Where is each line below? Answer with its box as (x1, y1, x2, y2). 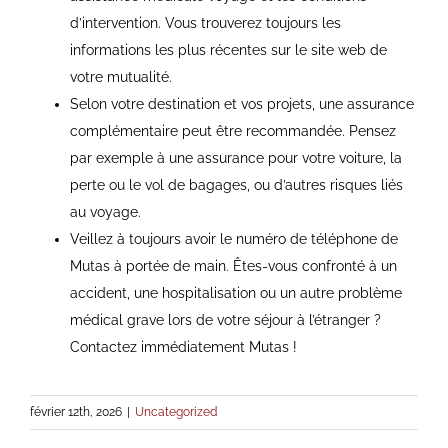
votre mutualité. (69, 69, 172, 86)
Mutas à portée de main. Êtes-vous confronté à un (69, 258, 397, 275)
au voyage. (69, 204, 141, 221)
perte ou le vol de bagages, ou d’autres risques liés (69, 177, 403, 194)
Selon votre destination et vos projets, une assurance (69, 96, 414, 113)
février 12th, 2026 (30, 405, 122, 420)
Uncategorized (135, 405, 217, 420)
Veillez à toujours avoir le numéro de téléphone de (69, 231, 398, 248)
